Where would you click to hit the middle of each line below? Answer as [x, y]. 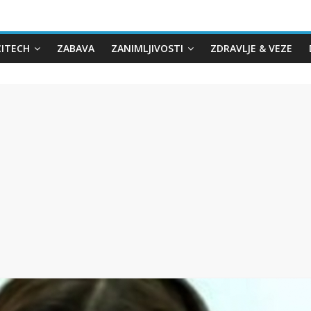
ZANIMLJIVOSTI [147, 48]
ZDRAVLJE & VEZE [251, 48]
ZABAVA [76, 48]
